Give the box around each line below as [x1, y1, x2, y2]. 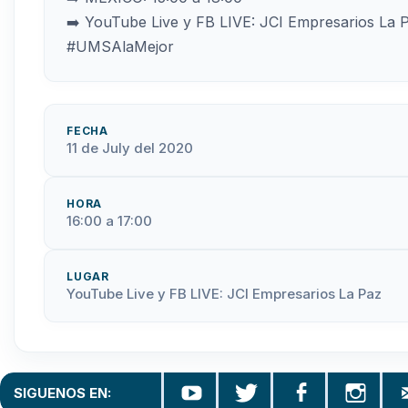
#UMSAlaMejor [66, 36, 174, 56]
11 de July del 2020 [66, 138, 193, 157]
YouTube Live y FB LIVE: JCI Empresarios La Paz [66, 284, 382, 302]
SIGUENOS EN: [14, 383, 111, 402]
